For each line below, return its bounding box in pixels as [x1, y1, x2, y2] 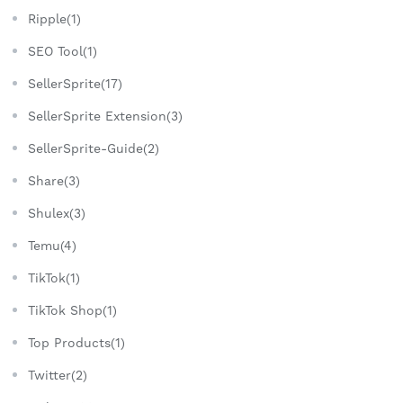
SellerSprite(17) [28, 76, 122, 92]
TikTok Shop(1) [28, 303, 117, 318]
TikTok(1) [28, 271, 80, 286]
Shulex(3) [28, 206, 85, 221]
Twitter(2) [28, 368, 87, 383]
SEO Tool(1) [28, 44, 97, 59]
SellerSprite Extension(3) [28, 109, 183, 124]
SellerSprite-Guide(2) [28, 141, 159, 157]
